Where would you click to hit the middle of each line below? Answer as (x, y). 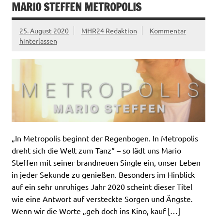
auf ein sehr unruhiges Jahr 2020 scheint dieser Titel (102, 186)
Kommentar (168, 30)
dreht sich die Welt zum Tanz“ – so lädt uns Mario (96, 150)
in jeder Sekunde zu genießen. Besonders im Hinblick (103, 174)
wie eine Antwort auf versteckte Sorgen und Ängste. (102, 198)
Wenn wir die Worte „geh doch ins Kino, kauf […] (96, 210)
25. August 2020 (44, 30)
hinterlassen (38, 40)
